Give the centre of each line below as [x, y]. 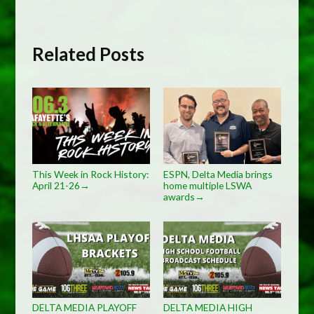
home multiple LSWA [207, 185]
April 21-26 [56, 185]
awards [179, 196]
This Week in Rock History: [91, 174]
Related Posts [89, 54]
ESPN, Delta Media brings [218, 174]
